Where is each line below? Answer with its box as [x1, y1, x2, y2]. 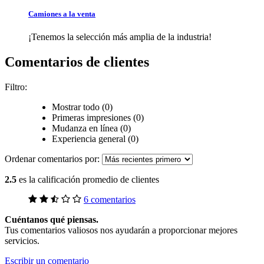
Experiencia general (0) [52, 134, 138, 144]
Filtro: [5, 82, 27, 93]
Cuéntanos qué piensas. [5, 214, 98, 225]
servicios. [5, 236, 39, 246]
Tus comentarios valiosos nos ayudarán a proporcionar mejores [5, 225, 237, 236]
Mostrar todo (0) [52, 102, 113, 113]
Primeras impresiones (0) [52, 113, 144, 123]
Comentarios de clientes [5, 54, 149, 70]
